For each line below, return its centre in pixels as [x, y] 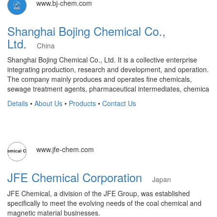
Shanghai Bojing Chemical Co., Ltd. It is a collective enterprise [102, 60]
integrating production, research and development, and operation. [108, 69]
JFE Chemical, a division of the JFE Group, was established [99, 193]
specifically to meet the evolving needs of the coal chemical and [104, 203]
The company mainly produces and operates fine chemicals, [100, 79]
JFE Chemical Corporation [80, 177]
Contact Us [119, 103]
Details [18, 103]
